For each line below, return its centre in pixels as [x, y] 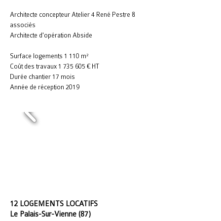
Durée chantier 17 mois [42, 77]
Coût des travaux [34, 66]
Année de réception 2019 [45, 87]
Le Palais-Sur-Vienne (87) [50, 214]
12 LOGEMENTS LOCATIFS [55, 204]
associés [23, 25]
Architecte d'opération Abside [51, 35]
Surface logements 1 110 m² [49, 56]
